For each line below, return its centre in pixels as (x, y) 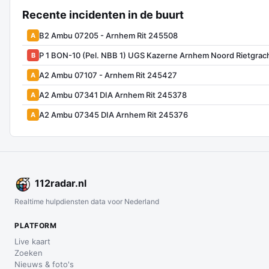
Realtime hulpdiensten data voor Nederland (87, 201)
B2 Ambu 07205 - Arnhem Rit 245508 (108, 35)
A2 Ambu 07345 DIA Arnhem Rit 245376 (113, 114)
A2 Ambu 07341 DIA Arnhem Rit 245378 (113, 95)
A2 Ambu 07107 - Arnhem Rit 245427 (108, 75)
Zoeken (29, 253)
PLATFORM (35, 225)
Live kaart (32, 241)
